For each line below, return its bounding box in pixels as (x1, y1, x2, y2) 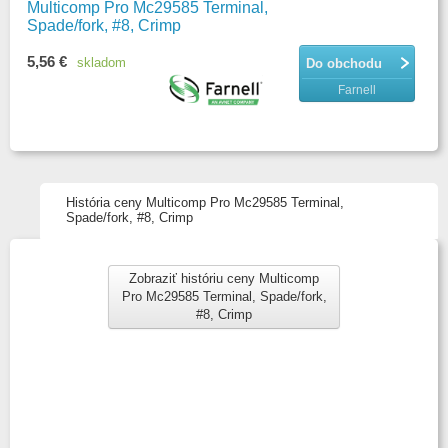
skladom (77, 55, 126, 70)
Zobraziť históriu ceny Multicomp (129, 271, 319, 286)
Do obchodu (305, 56, 382, 71)
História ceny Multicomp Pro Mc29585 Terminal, (66, 195, 344, 210)
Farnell (337, 83, 376, 97)
